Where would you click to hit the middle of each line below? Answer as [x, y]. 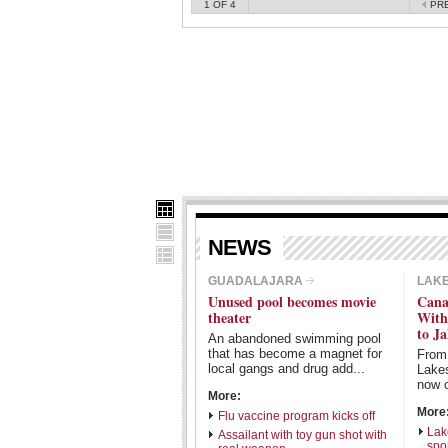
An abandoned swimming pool [294, 338]
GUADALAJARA [255, 281]
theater [229, 317]
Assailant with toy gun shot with [302, 435]
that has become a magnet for [295, 353]
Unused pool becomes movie [292, 301]
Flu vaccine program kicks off [296, 416]
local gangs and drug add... [286, 368]
